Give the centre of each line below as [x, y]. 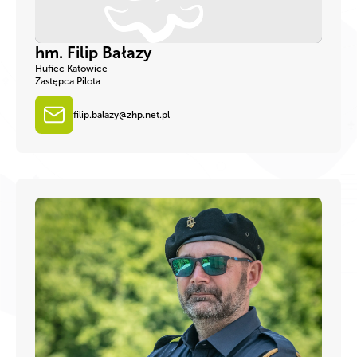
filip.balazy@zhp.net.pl [122, 114]
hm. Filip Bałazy [93, 52]
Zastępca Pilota [68, 81]
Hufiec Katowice [71, 68]
